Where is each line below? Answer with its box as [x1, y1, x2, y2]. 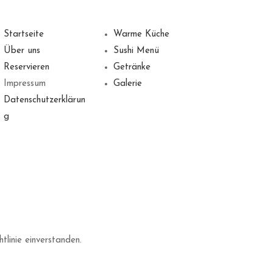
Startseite [3, 29, 44, 39]
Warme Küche [113, 29, 169, 39]
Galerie [113, 79, 142, 88]
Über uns [3, 46, 40, 55]
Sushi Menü [113, 46, 159, 55]
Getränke [113, 62, 151, 72]
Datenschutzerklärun [3, 95, 85, 105]
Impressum [3, 79, 46, 88]
